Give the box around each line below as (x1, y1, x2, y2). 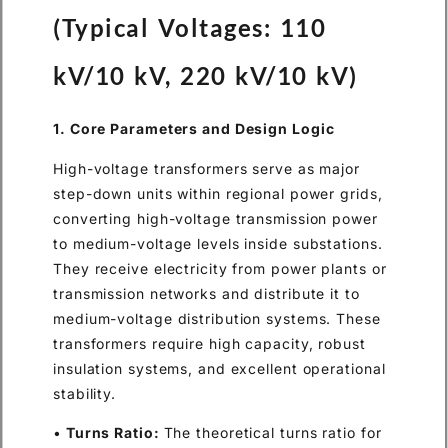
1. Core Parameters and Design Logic (53, 120, 335, 138)
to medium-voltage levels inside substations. (53, 234, 383, 252)
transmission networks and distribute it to (53, 284, 360, 302)
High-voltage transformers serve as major (53, 159, 360, 177)
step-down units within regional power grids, (53, 184, 383, 202)
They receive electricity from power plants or (53, 259, 387, 277)
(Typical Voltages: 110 (53, 13, 326, 43)
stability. (53, 384, 117, 402)
